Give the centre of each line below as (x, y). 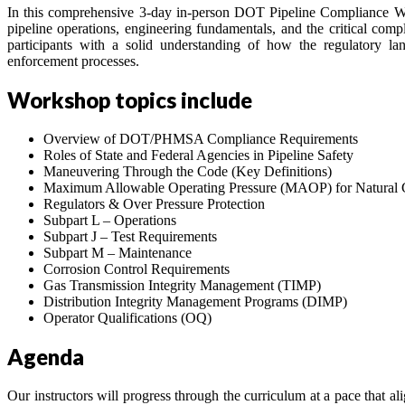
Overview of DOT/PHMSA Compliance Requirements (201, 138)
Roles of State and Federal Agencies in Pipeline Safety (198, 155)
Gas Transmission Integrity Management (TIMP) (182, 285)
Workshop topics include (130, 100)
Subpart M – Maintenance (118, 252)
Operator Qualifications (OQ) (127, 317)
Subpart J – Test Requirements (130, 236)
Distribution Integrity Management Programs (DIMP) (195, 301)
